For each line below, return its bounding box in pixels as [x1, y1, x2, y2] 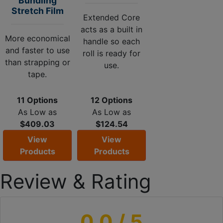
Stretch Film [11, 5, 64, 16]
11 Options [17, 95, 58, 105]
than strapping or [4, 57, 70, 67]
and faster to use [5, 45, 70, 55]
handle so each [83, 36, 140, 46]
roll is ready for [83, 48, 141, 58]
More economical [4, 33, 70, 43]
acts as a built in [81, 24, 143, 34]
